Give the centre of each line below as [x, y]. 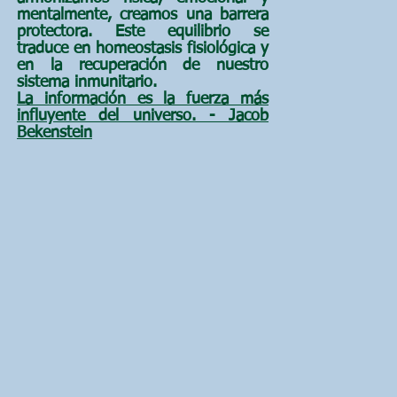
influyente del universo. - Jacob [143, 116]
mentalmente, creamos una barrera [143, 15]
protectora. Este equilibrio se [143, 32]
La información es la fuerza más [143, 99]
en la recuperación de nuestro [143, 66]
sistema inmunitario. [87, 82]
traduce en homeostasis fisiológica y [143, 49]
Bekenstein [54, 133]
